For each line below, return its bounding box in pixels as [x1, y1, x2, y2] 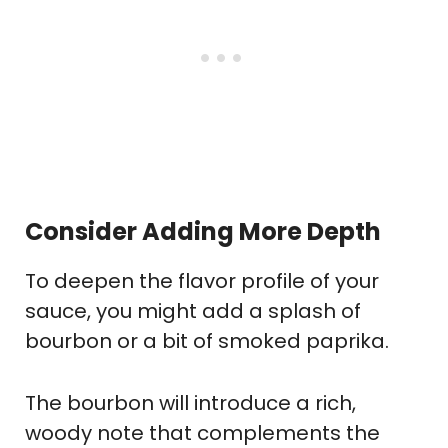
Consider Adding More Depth [25, 215, 381, 249]
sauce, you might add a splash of [25, 297, 361, 326]
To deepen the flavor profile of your [25, 267, 379, 296]
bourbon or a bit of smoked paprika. [25, 327, 389, 356]
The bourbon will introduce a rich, [25, 389, 356, 418]
